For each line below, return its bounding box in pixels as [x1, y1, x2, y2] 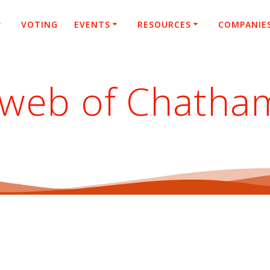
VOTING [20, 18, 58, 30]
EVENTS [74, 18, 111, 30]
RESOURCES [137, 18, 191, 30]
